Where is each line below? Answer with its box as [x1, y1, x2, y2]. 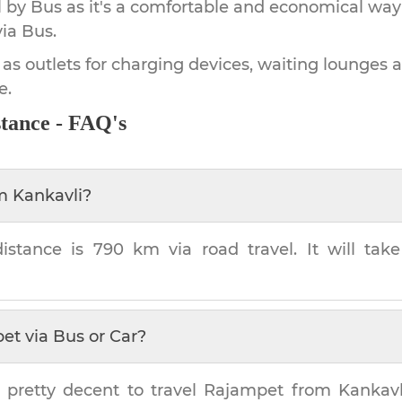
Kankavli [13, 185, 83, 205]
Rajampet [204, 380, 284, 400]
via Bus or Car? [21, 326, 146, 346]
